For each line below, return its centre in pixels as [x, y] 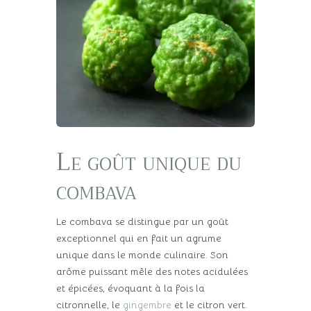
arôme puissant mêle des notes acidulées [152, 272]
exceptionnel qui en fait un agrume [138, 238]
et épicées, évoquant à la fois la [130, 288]
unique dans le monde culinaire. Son [142, 255]
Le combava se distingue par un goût [142, 222]
